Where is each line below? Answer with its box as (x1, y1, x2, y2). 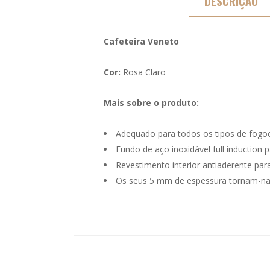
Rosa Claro (121, 66, 166, 78)
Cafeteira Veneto (104, 36, 179, 48)
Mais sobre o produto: (104, 97, 199, 109)
